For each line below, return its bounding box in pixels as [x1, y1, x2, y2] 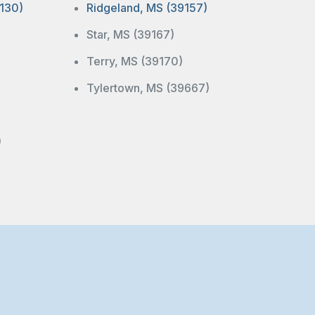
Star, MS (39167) [86, 27, 174, 41]
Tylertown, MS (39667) [86, 80, 210, 95]
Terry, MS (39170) [86, 53, 183, 68]
